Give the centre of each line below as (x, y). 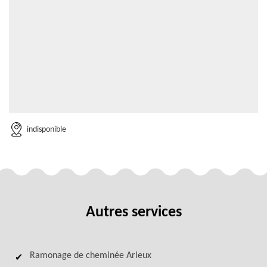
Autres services (133, 212)
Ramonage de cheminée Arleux (91, 256)
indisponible (46, 129)
